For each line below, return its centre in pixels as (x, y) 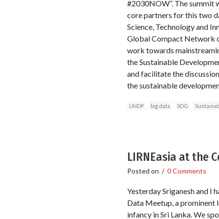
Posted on (143, 171)
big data (160, 106)
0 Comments (186, 171)
